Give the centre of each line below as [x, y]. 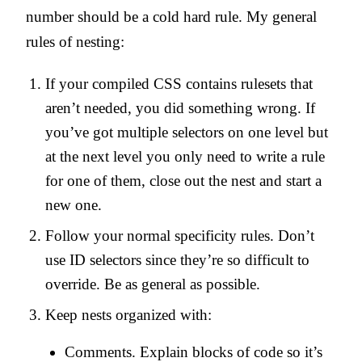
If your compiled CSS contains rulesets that [179, 83]
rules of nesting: [75, 41]
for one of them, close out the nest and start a [183, 180]
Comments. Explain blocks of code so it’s [194, 351]
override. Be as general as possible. [153, 284]
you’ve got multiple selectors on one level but [187, 132]
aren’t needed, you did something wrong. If [180, 107]
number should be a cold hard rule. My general [171, 16]
